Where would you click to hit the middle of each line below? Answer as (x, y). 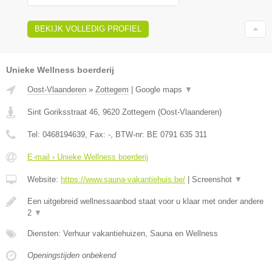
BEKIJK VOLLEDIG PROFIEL (88, 29)
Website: (44, 180)
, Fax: (97, 135)
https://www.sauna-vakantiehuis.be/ (123, 180)
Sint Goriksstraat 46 (63, 112)
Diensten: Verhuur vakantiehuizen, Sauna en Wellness (123, 234)
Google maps (160, 90)
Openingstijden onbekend (72, 256)
